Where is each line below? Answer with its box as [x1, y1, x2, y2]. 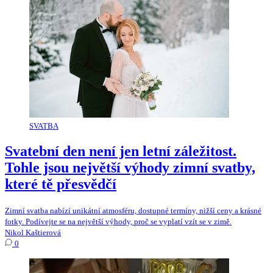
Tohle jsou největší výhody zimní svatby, [5, 160, 255, 176]
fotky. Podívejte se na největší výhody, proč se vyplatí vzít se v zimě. [5, 217, 232, 227]
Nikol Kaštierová [5, 228, 61, 238]
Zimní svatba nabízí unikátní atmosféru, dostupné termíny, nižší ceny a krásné [5, 206, 261, 216]
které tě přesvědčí [5, 176, 116, 193]
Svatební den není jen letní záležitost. [5, 143, 236, 160]
